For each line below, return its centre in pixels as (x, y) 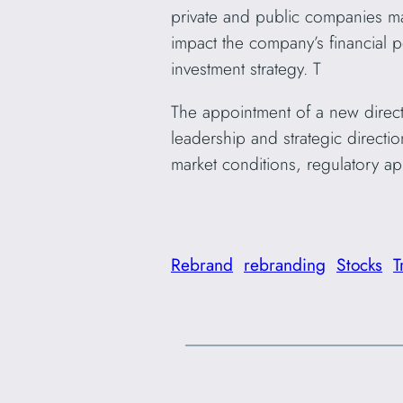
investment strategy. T (246, 68)
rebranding (285, 265)
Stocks (359, 265)
